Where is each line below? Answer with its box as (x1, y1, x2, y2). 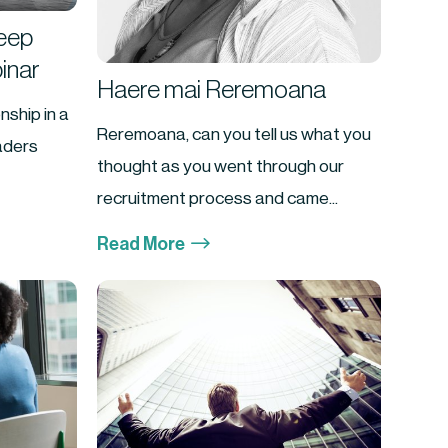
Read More (97, 235, 186, 254)
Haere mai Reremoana (97, 77, 327, 103)
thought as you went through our (97, 157, 345, 175)
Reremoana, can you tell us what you (97, 125, 372, 143)
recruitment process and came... (97, 189, 339, 207)
